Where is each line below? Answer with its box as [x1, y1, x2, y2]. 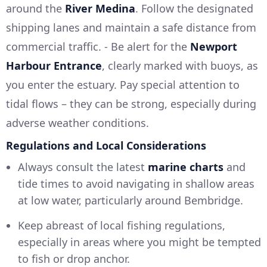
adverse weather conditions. [6, 116, 149, 130]
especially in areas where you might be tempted [18, 235, 261, 249]
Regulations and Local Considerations [6, 138, 206, 153]
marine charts [148, 160, 223, 174]
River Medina [65, 1, 135, 15]
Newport [190, 39, 237, 54]
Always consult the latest [18, 160, 148, 174]
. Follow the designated [135, 1, 253, 15]
